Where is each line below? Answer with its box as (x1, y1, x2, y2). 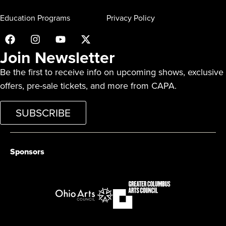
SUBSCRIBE (16, 105, 71, 121)
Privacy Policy (106, 12, 155, 24)
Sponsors (10, 146, 44, 158)
